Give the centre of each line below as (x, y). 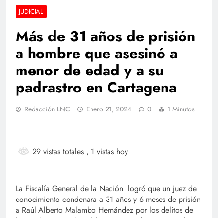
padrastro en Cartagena (96, 87)
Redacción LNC (47, 109)
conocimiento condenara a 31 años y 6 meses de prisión (108, 199)
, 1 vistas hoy (107, 151)
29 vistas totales (58, 151)
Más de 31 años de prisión (105, 36)
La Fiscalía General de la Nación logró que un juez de (106, 188)
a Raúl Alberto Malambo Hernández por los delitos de (104, 210)
